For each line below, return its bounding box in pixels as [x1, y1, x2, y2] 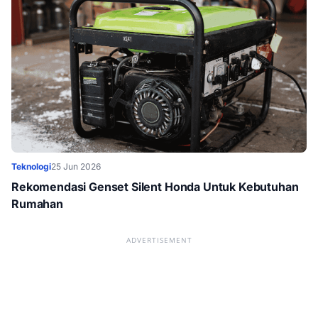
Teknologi [11, 161, 51, 172]
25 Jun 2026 [51, 161, 101, 172]
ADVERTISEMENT [126, 235, 192, 245]
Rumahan [11, 197, 63, 211]
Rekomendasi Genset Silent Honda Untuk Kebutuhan [11, 180, 299, 194]
